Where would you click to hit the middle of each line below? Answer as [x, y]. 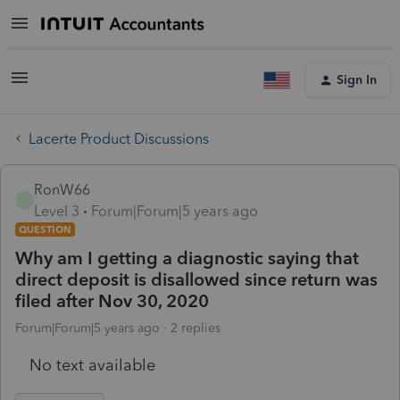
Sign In [357, 80]
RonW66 [62, 189]
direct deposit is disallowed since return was [196, 279]
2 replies [196, 328]
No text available [92, 365]
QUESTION [45, 229]
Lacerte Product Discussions [119, 138]
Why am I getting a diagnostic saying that [187, 258]
